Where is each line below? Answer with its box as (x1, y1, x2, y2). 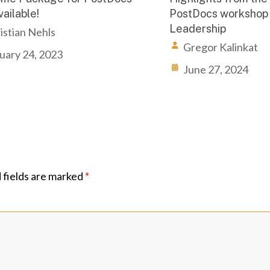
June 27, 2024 (183, 63, 248, 76)
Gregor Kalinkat (183, 40, 258, 54)
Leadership (169, 22, 226, 35)
